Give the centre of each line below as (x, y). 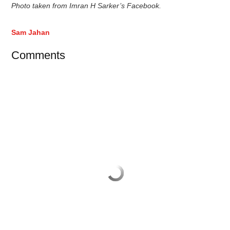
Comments (39, 55)
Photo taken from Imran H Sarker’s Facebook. (87, 5)
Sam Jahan (31, 32)
